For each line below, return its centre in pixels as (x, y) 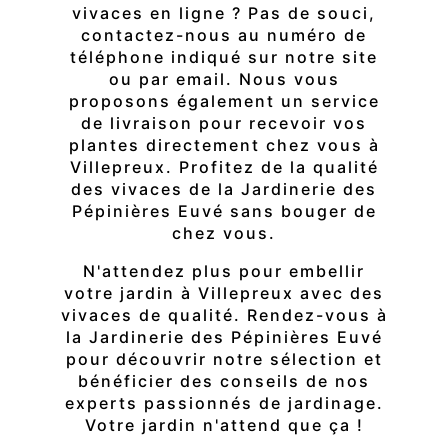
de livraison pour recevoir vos (224, 123)
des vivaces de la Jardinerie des (224, 189)
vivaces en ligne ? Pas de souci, (224, 13)
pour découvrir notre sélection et (224, 359)
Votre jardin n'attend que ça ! (224, 425)
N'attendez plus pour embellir (224, 271)
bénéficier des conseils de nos (224, 381)
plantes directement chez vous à (224, 145)
